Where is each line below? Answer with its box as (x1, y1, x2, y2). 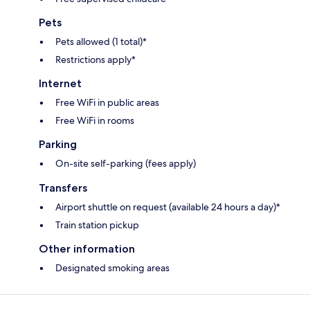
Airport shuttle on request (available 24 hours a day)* (55, 200, 280, 213)
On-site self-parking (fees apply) (55, 156, 196, 170)
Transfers (39, 181, 87, 194)
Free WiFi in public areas (55, 95, 159, 109)
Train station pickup (55, 218, 139, 231)
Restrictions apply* (55, 53, 136, 66)
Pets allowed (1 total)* (55, 35, 147, 48)
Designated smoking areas (55, 261, 170, 274)
